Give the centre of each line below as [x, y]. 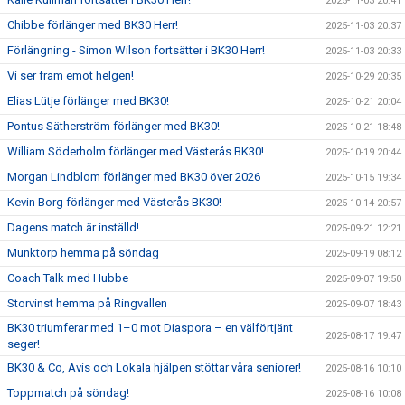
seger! [24, 344]
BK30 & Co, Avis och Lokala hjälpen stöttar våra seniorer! [154, 367]
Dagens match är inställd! [73, 227]
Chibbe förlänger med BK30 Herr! [93, 24]
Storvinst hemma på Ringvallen [87, 303]
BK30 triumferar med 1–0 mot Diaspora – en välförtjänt [150, 327]
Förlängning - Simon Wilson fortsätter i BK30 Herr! [136, 50]
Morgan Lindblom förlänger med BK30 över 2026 [134, 176]
